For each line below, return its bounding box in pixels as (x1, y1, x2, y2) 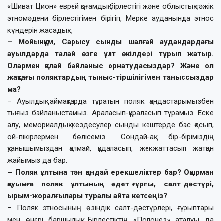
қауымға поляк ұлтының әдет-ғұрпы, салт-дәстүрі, (7, 179, 214, 188)
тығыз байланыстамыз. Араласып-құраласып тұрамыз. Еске (7, 108, 214, 117)
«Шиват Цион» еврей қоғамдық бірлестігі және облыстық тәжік (7, 1, 214, 11)
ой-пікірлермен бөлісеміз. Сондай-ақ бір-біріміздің (7, 132, 214, 141)
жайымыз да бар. (7, 155, 67, 165)
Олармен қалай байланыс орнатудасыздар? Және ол (7, 61, 214, 70)
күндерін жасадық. (7, 25, 69, 35)
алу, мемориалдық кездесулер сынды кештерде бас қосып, (7, 120, 214, 129)
